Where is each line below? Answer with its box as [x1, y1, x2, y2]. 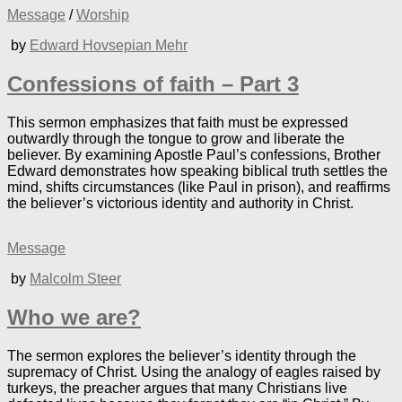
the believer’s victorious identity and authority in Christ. [7, 196, 354, 212]
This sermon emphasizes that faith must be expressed [7, 115, 348, 131]
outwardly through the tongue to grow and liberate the [7, 131, 345, 147]
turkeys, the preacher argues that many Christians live [7, 380, 347, 396]
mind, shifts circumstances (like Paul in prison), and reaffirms [7, 179, 390, 196]
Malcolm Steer [30, 271, 121, 287]
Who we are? [7, 305, 141, 330]
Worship [76, 7, 129, 23]
